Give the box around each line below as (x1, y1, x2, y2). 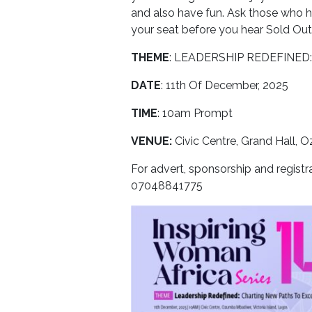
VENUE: (131, 134, 173, 148)
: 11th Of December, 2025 (161, 78, 289, 92)
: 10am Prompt (157, 106, 233, 120)
